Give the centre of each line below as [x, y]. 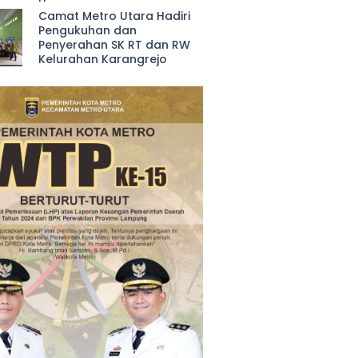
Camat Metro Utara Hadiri [115, 16]
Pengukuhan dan [88, 30]
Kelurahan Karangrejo [103, 59]
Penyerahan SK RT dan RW [115, 45]
